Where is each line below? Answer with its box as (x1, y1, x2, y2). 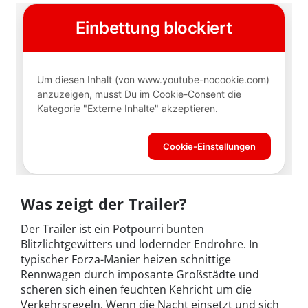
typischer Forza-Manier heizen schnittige (21, 251, 231, 267)
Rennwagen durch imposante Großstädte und (21, 266, 259, 282)
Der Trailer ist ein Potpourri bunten (21, 221, 204, 236)
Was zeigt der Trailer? (21, 192, 188, 214)
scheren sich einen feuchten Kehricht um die (21, 281, 252, 297)
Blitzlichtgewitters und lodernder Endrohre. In (21, 236, 258, 252)
